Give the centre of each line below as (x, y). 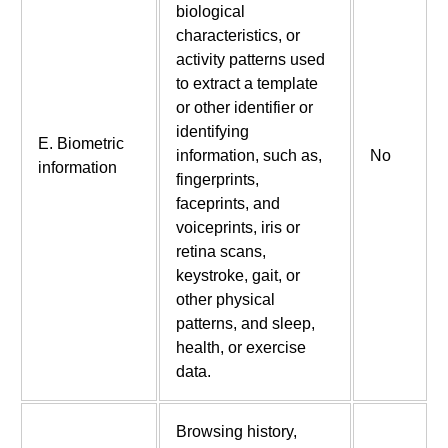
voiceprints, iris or (237, 228)
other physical (225, 300)
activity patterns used (250, 60)
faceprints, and (227, 204)
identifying (212, 132)
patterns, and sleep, (245, 324)
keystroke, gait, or (237, 276)
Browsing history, (236, 432)
